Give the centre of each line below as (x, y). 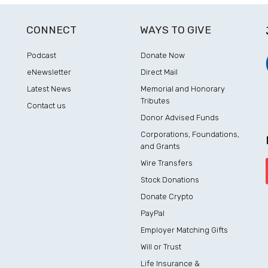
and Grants (160, 146)
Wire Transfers (166, 163)
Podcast (41, 55)
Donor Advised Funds (179, 118)
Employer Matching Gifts (184, 230)
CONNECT (51, 30)
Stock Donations (170, 180)
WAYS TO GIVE (175, 30)
